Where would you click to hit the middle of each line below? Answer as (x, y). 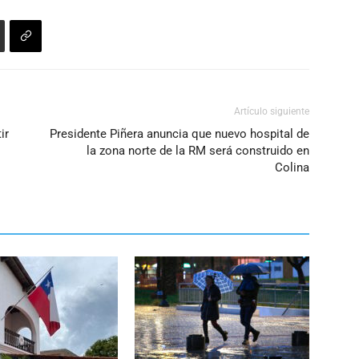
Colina (292, 168)
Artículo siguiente (272, 112)
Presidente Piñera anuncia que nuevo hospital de (179, 134)
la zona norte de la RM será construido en (198, 151)
